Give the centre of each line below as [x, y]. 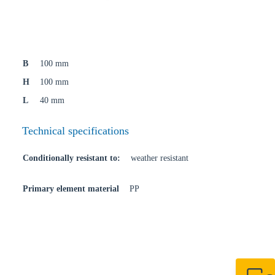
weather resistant [160, 158]
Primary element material [71, 189]
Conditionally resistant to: [72, 158]
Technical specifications [76, 131]
